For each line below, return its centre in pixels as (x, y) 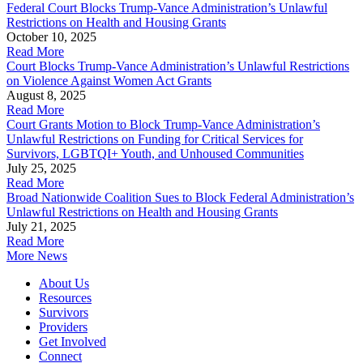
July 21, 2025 (41, 226)
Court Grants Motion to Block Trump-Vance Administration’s (163, 124)
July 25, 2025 (41, 168)
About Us (64, 283)
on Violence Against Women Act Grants (109, 80)
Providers (63, 327)
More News (37, 255)
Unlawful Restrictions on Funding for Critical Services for (155, 139)
